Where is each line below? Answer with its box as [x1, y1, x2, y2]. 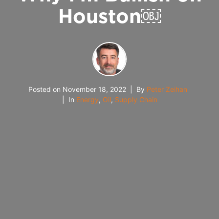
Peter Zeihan [146, 85, 187, 94]
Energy [76, 95, 99, 104]
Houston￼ [58, 2, 161, 30]
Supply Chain [114, 95, 157, 104]
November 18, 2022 [62, 85, 126, 94]
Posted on [28, 85, 63, 94]
